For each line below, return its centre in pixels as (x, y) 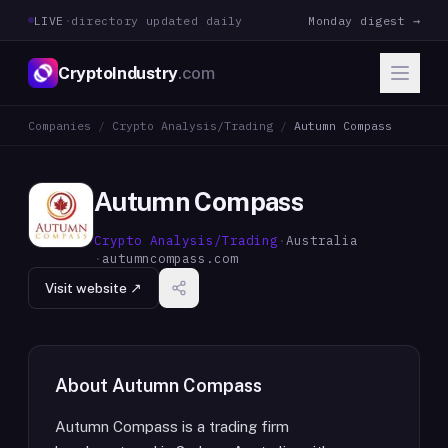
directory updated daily (157, 20)
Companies (59, 125)
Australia (322, 240)
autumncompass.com (170, 258)
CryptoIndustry (118, 72)
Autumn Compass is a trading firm (172, 426)
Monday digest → (364, 20)
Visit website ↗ (93, 288)
